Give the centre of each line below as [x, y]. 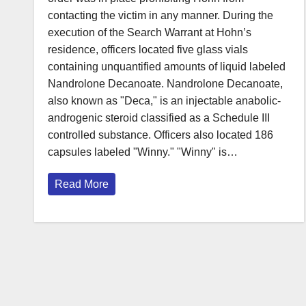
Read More [82, 184]
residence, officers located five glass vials [148, 50]
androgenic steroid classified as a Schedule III [159, 118]
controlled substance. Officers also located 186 [161, 135]
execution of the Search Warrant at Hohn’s [150, 33]
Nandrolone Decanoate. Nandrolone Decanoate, [165, 84]
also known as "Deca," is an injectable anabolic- [164, 101]
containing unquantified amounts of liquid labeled [167, 67]
